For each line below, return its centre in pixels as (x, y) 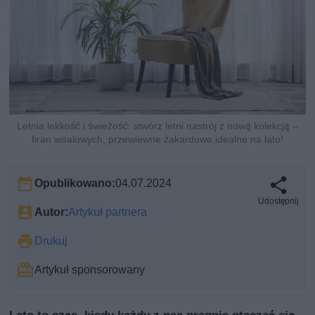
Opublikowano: (75, 183)
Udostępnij (278, 201)
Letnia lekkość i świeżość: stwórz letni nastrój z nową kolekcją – (157, 126)
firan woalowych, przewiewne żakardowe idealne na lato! (157, 139)
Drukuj (51, 240)
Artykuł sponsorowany (90, 269)
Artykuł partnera (108, 212)
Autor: (52, 212)
